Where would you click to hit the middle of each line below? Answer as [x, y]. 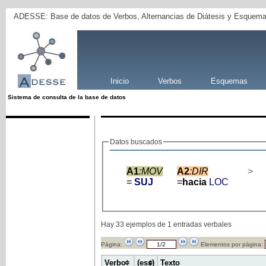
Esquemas [229, 81]
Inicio [119, 81]
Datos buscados [136, 142]
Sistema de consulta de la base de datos [66, 97]
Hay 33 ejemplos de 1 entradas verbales [166, 225]
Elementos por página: [232, 245]
